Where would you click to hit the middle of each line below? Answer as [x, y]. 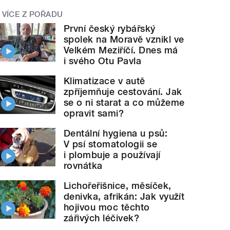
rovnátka [83, 166]
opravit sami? [94, 113]
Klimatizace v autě [104, 81]
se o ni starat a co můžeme [124, 103]
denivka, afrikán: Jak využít [124, 197]
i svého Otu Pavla [103, 61]
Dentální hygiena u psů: [116, 133]
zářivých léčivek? [102, 218]
